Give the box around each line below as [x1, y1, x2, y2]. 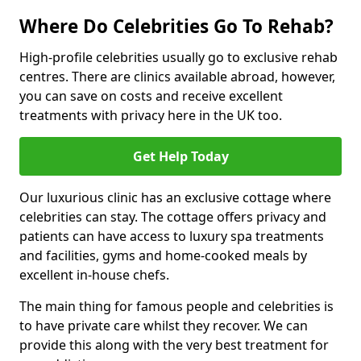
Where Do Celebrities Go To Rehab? [19, 14, 334, 39]
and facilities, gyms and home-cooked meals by [19, 247, 307, 264]
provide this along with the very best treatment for [19, 336, 329, 354]
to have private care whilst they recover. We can [19, 317, 308, 334]
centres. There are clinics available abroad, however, [19, 68, 335, 85]
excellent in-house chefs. [19, 266, 169, 284]
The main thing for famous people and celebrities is [19, 297, 334, 315]
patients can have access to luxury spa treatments [19, 227, 324, 245]
